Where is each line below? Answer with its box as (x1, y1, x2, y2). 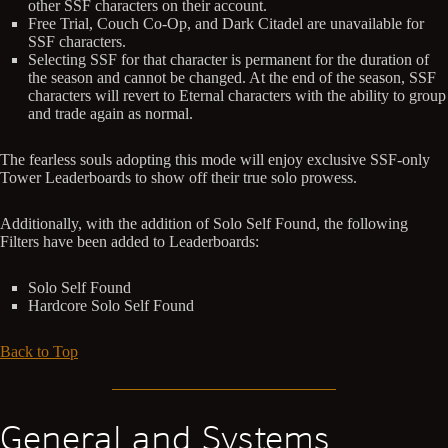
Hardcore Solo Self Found (28, 296, 194, 314)
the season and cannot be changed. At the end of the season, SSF (28, 68, 436, 86)
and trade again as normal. (28, 104, 193, 122)
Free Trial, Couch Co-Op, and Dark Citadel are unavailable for (28, 14, 424, 32)
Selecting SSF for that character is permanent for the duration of (28, 50, 429, 68)
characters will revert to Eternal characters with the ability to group (28, 86, 446, 104)
